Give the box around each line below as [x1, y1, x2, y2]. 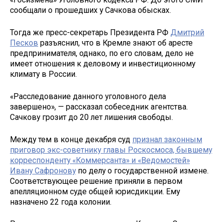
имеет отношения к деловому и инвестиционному [10, 59, 195, 69]
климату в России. [10, 69, 77, 79]
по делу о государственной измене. [76, 166, 209, 175]
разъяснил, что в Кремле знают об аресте [38, 38, 193, 48]
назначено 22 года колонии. [10, 197, 111, 207]
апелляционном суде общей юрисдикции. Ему [10, 186, 180, 196]
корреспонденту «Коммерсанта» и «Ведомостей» [10, 155, 190, 165]
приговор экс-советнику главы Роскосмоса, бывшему [10, 145, 212, 155]
